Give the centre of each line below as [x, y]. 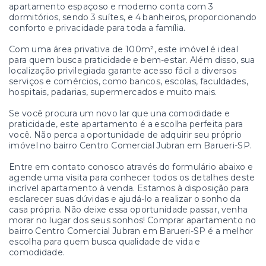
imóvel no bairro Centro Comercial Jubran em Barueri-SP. [131, 146]
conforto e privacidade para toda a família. [97, 28]
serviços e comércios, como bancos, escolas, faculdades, [129, 82]
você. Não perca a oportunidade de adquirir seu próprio [126, 135]
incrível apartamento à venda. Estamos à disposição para [129, 189]
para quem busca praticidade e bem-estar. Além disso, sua [132, 60]
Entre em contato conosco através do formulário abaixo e [131, 167]
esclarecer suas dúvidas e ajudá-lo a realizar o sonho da [125, 199]
